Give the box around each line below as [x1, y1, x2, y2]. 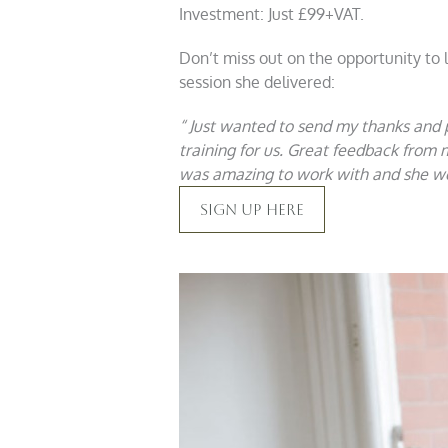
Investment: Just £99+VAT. [178, 4, 364, 25]
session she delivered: [178, 72, 335, 93]
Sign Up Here [199, 201, 304, 219]
